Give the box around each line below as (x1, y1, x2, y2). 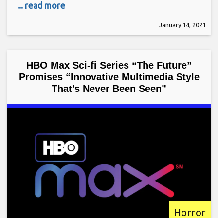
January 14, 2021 (159, 21, 206, 28)
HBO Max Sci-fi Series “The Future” (26, 59, 192, 71)
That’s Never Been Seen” (52, 83, 166, 94)
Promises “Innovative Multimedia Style (18, 71, 200, 82)
